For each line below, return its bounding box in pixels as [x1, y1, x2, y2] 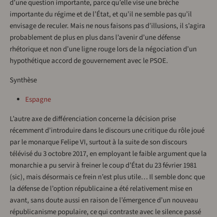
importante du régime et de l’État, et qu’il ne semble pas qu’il [10, 9, 192, 20]
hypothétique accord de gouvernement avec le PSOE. [10, 56, 168, 66]
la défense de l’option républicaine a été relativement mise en [10, 184, 192, 194]
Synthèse [10, 75, 37, 86]
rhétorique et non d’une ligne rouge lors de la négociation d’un [10, 44, 197, 55]
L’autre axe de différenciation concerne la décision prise [10, 114, 176, 124]
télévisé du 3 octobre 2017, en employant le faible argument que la [10, 149, 207, 159]
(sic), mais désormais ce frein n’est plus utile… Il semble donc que [10, 172, 205, 183]
